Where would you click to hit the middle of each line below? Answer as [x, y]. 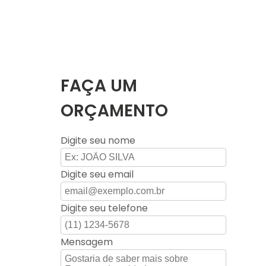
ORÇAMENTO [115, 111]
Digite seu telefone [104, 208]
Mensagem [87, 242]
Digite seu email [97, 174]
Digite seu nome [98, 140]
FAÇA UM [99, 86]
